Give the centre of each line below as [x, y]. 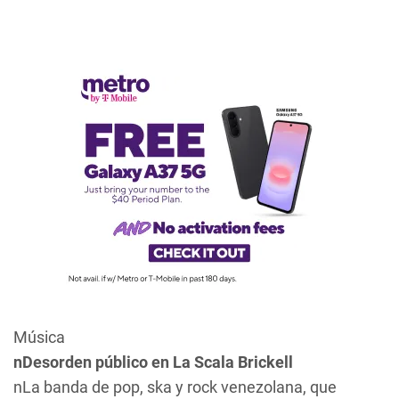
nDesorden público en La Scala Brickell [153, 362]
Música [39, 337]
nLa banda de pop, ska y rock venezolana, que [175, 387]
